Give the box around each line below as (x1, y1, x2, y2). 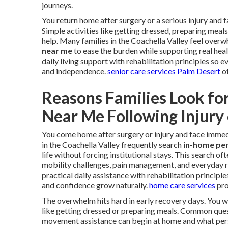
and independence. (42, 66, 107, 76)
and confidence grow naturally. (42, 180, 149, 190)
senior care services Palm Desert (107, 66, 220, 76)
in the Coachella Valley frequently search (42, 139, 183, 149)
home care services (149, 180, 215, 190)
